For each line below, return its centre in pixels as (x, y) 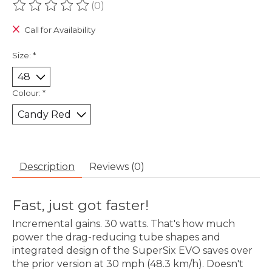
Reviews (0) (117, 167)
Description (47, 167)
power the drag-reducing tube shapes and (116, 237)
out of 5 (175, 11)
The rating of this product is (80, 11)
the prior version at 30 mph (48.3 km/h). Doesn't (128, 264)
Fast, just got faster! (80, 206)
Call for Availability (59, 30)
